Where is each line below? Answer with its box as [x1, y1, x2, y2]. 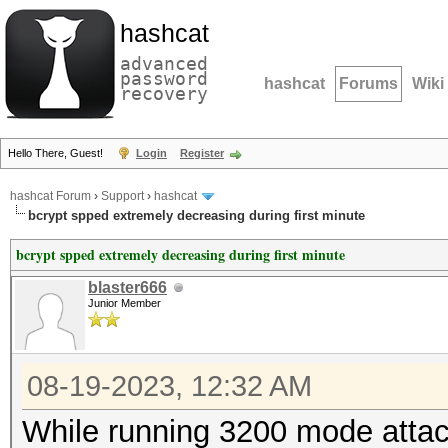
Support [101, 189, 144, 204]
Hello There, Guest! [8, 147, 106, 159]
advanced [120, 53, 208, 74]
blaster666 [88, 279, 167, 296]
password [120, 68, 208, 89]
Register [180, 147, 224, 159]
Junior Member [88, 297, 161, 309]
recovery [120, 83, 208, 104]
